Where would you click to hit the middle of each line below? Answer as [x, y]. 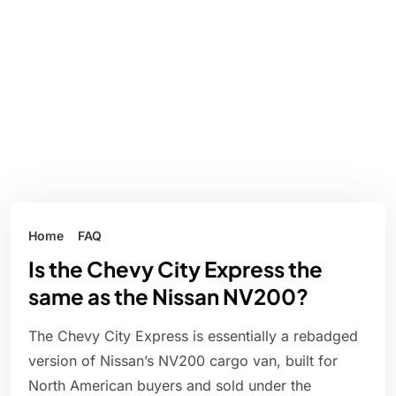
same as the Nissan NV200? [168, 297]
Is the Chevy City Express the [175, 269]
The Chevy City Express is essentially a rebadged [193, 336]
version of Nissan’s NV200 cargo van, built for [183, 361]
